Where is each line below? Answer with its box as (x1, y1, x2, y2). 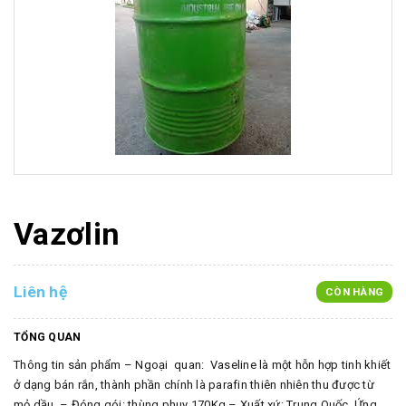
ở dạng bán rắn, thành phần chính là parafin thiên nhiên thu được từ (14, 377, 374, 391)
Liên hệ (14, 282, 67, 301)
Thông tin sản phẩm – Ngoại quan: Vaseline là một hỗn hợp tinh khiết (14, 357, 391, 372)
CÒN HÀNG (325, 285, 383, 298)
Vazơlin (14, 215, 121, 252)
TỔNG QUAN (14, 330, 82, 343)
